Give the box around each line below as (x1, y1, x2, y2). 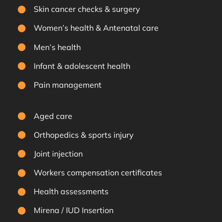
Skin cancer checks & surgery (34, 4, 141, 14)
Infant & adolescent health (34, 60, 131, 71)
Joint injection (34, 148, 83, 159)
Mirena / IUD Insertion (34, 205, 114, 216)
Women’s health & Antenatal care (34, 23, 159, 33)
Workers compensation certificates (34, 167, 163, 178)
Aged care (34, 111, 73, 121)
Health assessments (34, 186, 109, 197)
